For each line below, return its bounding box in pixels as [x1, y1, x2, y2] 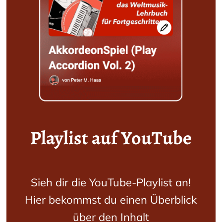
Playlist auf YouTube [30, 125, 192, 151]
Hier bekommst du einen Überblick [25, 193, 197, 207]
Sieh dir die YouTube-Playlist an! [31, 175, 191, 190]
